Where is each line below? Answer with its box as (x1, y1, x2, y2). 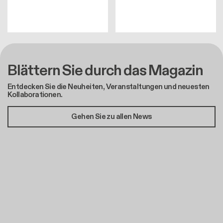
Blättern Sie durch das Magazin (7, 61, 203, 81)
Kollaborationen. (7, 89, 64, 100)
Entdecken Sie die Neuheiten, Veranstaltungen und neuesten (7, 81, 210, 92)
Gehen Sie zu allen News (71, 111, 152, 122)
